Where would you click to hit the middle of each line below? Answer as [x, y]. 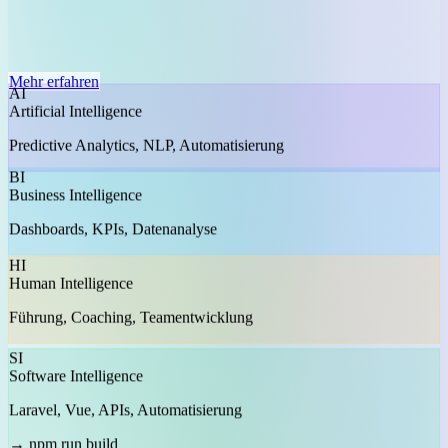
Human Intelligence [71, 293]
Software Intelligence [76, 382]
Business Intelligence [75, 200]
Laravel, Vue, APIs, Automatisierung [125, 416]
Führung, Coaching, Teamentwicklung [131, 327]
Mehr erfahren [54, 81]
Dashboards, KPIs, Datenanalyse [113, 234]
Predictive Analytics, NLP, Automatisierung [146, 141]
